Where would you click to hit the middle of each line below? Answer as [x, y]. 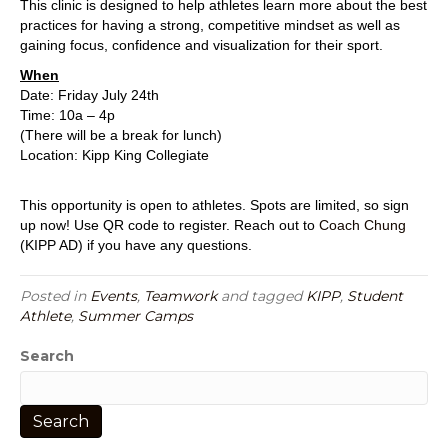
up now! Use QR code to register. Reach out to [169, 225]
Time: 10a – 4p [67, 115]
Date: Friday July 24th [89, 95]
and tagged [261, 296]
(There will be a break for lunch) [121, 135]
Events [113, 296]
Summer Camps [135, 316]
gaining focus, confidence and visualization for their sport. [201, 45]
